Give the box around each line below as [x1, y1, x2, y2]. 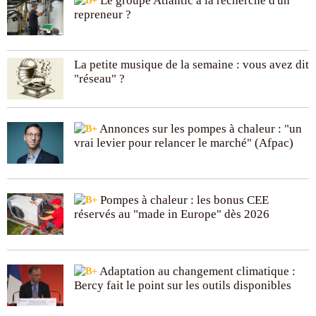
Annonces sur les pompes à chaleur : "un [97, 121, 302, 135]
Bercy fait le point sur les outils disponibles [74, 278, 291, 292]
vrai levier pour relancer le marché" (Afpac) [74, 135, 293, 150]
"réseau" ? [74, 71, 125, 85]
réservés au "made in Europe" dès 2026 [74, 207, 269, 221]
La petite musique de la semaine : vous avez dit [74, 57, 309, 71]
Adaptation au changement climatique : [97, 264, 296, 278]
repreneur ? [74, 7, 131, 21]
